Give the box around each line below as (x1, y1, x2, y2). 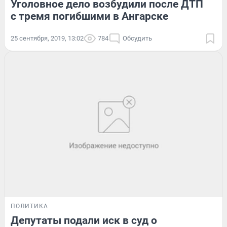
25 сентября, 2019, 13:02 (11, 34, 84, 43)
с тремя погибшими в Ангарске (11, 10, 168, 23)
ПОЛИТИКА (11, 202, 48, 210)
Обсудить (123, 34, 152, 43)
